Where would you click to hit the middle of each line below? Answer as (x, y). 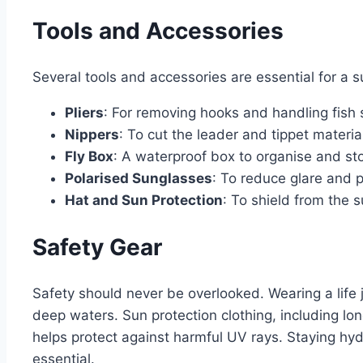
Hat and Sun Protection (144, 200)
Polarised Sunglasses (139, 178)
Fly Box (89, 156)
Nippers (92, 134)
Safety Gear (97, 248)
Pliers (84, 112)
